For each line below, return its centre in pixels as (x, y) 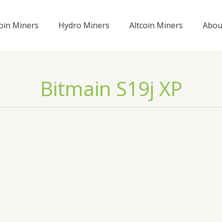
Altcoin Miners (156, 25)
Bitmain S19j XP (111, 88)
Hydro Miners (84, 25)
